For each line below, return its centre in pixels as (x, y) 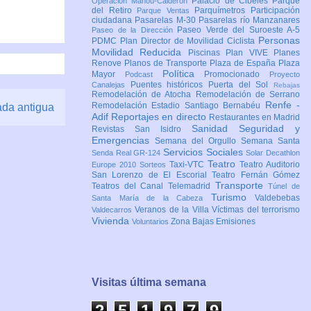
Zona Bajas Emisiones (213, 222)
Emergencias (123, 141)
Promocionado (237, 75)
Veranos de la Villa (174, 210)
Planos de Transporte (167, 64)
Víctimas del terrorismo (256, 210)
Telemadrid (192, 186)
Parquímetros (223, 11)
